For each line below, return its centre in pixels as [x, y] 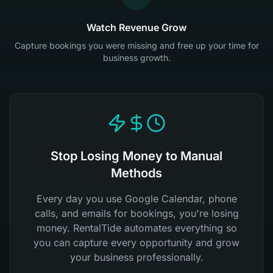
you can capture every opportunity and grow [136, 243]
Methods [136, 173]
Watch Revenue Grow [136, 27]
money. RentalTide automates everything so [136, 228]
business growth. [136, 58]
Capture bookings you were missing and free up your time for [136, 45]
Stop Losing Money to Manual [136, 156]
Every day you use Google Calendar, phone [136, 199]
